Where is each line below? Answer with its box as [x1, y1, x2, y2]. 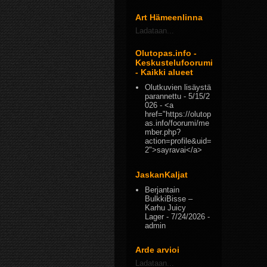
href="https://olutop [145, 110, 212, 119]
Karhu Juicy [145, 203, 187, 212]
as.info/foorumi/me [145, 119, 210, 128]
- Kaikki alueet [135, 67, 193, 77]
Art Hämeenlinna [135, 13, 203, 22]
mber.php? [145, 128, 181, 137]
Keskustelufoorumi [135, 58, 213, 67]
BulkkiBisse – [145, 194, 193, 203]
